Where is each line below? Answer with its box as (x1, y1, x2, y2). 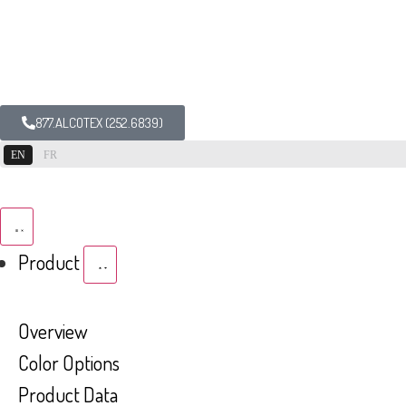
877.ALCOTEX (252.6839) (35, 114, 163, 131)
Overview (18, 318, 88, 344)
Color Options (18, 350, 120, 376)
